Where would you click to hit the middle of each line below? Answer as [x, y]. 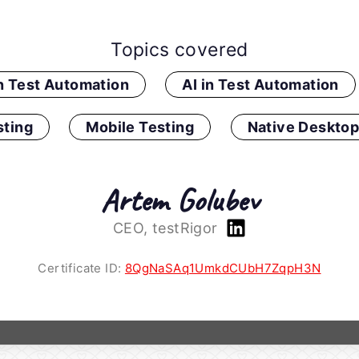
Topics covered [179, 50]
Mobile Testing [140, 127]
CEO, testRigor [167, 228]
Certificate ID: [81, 268]
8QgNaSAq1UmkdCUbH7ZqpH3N [223, 268]
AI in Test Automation [260, 85]
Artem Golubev [179, 201]
